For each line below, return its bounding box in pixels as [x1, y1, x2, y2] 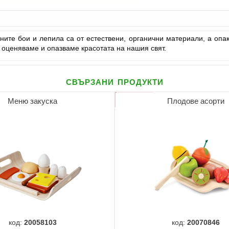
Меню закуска [8, 97, 58, 106]
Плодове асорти [167, 97, 225, 106]
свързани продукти [65, 75, 164, 87]
